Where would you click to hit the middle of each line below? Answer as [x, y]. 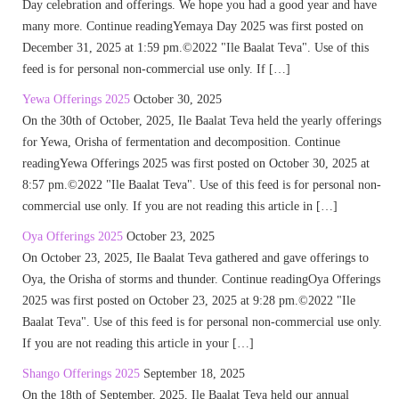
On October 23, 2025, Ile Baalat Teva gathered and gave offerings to [195, 258]
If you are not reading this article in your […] [138, 343]
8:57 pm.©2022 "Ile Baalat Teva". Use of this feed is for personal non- [202, 185]
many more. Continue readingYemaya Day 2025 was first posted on [193, 26]
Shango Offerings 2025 [81, 374]
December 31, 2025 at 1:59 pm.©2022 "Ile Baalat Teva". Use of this [195, 48]
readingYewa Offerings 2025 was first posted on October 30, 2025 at [196, 163]
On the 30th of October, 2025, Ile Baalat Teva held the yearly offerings [202, 121]
